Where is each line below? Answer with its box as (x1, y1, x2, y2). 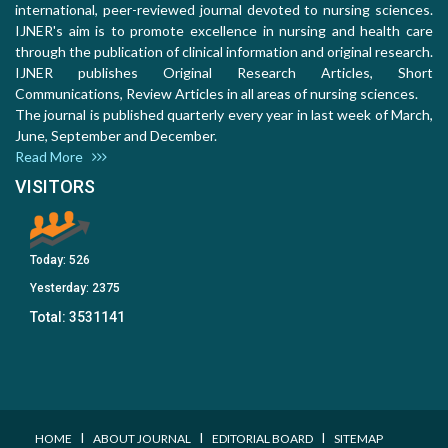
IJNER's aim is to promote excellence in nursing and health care (15, 22, 433, 40)
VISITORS (15, 176, 95, 198)
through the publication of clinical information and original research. (15, 43, 433, 61)
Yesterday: (30, 281, 92, 296)
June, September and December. (15, 127, 229, 145)
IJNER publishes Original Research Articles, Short (15, 64, 433, 82)
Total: (30, 309, 69, 326)
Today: (30, 253, 69, 268)
